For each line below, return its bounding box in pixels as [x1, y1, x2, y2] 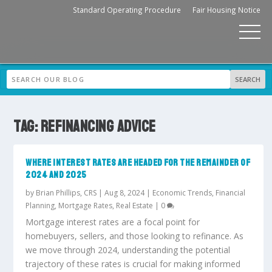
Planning [25, 200, 55, 211]
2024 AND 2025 [25, 168, 87, 181]
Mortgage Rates [58, 200, 113, 211]
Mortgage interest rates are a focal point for [25, 216, 200, 228]
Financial [216, 187, 246, 198]
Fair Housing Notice [192, 5, 260, 15]
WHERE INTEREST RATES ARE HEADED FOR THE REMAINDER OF [25, 156, 251, 169]
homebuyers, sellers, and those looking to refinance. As [25, 229, 244, 242]
